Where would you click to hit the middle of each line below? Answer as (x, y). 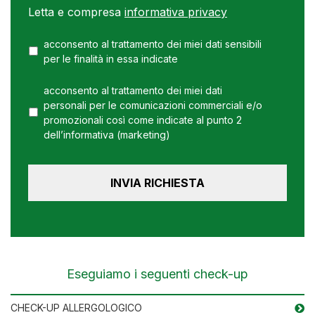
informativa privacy (176, 12)
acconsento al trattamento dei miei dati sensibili (153, 44)
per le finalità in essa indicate (111, 58)
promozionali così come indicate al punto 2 (143, 120)
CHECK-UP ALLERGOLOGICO (76, 307)
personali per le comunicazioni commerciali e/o (153, 105)
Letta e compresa (76, 12)
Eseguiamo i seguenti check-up (157, 274)
